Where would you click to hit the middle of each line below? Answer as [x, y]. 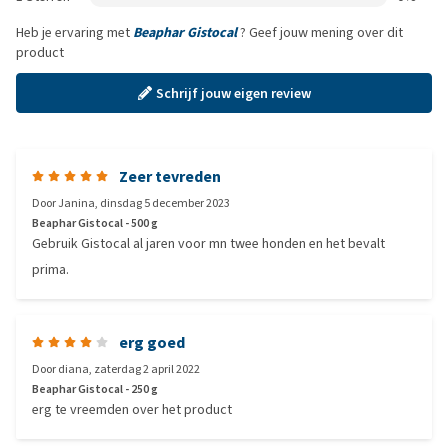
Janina [76, 203]
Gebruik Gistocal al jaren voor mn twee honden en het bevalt [208, 243]
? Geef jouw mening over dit [320, 32]
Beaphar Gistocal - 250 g [95, 389]
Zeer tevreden [170, 176]
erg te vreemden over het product [132, 409]
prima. [50, 269]
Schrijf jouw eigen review [233, 93]
